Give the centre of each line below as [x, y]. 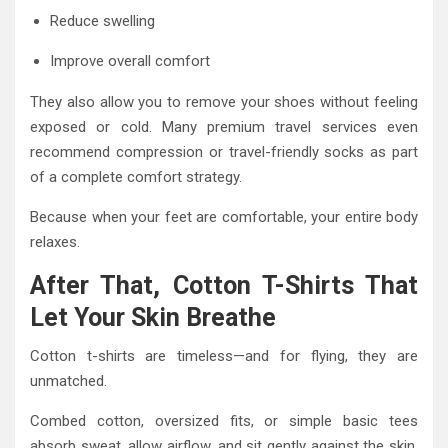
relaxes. [55, 242]
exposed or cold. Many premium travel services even [224, 127]
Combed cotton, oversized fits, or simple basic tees [224, 421]
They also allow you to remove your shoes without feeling [224, 102]
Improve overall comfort [130, 61]
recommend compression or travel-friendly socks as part [224, 152]
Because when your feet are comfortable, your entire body [224, 217]
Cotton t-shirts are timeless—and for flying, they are [224, 356]
